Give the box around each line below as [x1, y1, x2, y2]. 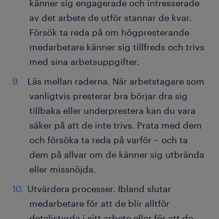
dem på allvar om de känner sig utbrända [29, 149, 204, 160]
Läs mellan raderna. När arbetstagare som [27, 76, 204, 87]
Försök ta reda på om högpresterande [29, 27, 189, 38]
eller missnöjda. [29, 164, 96, 175]
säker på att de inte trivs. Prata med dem [29, 120, 202, 131]
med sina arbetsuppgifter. [29, 56, 139, 67]
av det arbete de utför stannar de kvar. [29, 12, 192, 23]
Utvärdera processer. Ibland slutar [27, 183, 171, 195]
